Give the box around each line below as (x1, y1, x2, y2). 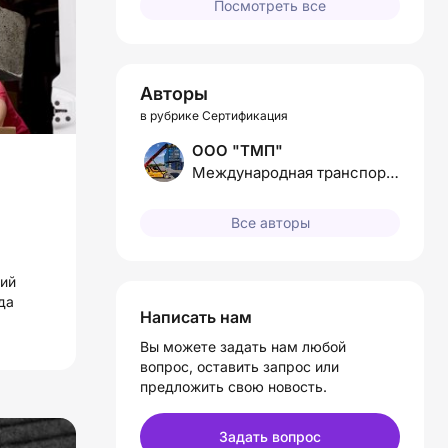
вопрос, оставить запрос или (140, 357, 339, 375)
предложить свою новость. (140, 377, 327, 395)
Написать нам (140, 306, 252, 327)
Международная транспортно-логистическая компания (386, 163, 399, 183)
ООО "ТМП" (192, 141, 283, 161)
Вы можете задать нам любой (140, 337, 346, 355)
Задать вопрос (219, 427, 321, 445)
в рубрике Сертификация (140, 108, 288, 124)
